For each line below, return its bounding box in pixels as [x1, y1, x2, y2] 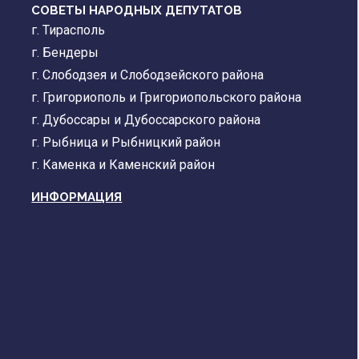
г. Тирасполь [31, 22, 106, 38]
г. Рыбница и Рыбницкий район [31, 135, 221, 151]
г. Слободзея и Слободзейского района [31, 67, 264, 83]
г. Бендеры [31, 45, 99, 61]
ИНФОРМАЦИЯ [31, 190, 123, 205]
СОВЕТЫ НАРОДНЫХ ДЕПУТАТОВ [31, 3, 243, 18]
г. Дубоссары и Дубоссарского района [31, 112, 261, 128]
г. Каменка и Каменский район [31, 157, 216, 173]
